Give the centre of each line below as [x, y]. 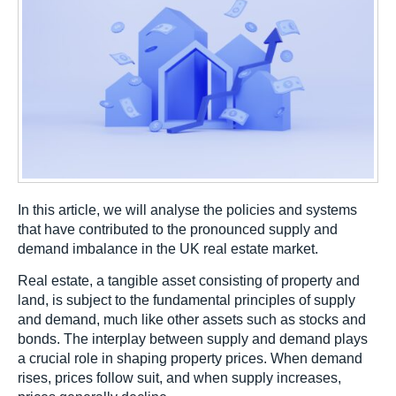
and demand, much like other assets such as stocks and [192, 320]
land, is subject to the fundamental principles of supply [187, 301]
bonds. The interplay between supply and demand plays [193, 339]
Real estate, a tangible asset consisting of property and [189, 281]
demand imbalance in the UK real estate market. [168, 248]
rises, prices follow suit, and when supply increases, [179, 378]
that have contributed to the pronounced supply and [178, 229]
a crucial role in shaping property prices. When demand [190, 359]
